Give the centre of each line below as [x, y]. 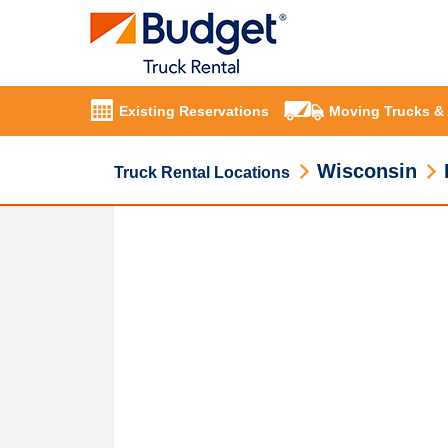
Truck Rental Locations [202, 172]
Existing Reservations [194, 111]
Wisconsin [367, 171]
